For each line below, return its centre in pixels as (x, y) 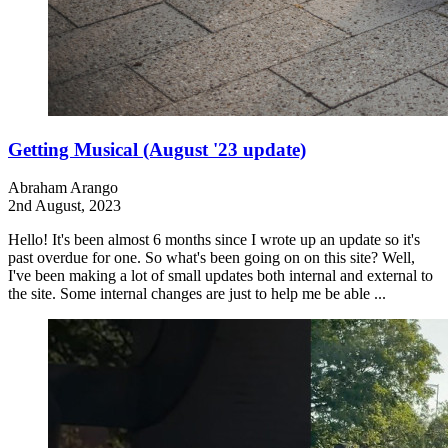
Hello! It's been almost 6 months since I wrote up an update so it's (214, 240)
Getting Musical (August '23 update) (157, 149)
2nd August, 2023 (64, 206)
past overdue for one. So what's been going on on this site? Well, (211, 258)
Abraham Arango (63, 188)
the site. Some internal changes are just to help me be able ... (197, 294)
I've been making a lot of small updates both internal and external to (220, 276)
